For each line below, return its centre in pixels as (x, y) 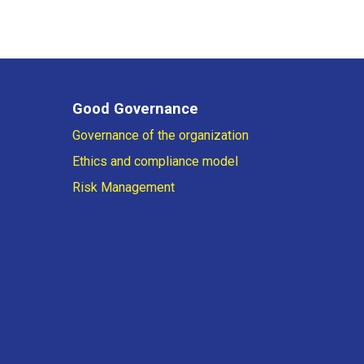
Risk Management (123, 188)
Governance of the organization (160, 136)
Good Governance (135, 109)
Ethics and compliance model (155, 162)
